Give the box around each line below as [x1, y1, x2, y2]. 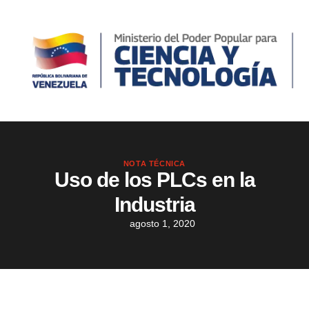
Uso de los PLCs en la [54, 168, 255, 192]
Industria [114, 193, 195, 217]
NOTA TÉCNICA [123, 159, 186, 168]
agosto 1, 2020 [130, 218, 195, 230]
